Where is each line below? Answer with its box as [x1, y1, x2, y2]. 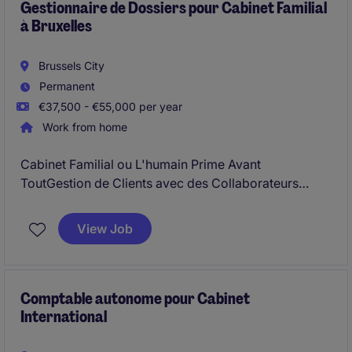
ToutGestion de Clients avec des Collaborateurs [20, 175, 299, 191]
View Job [77, 221, 133, 236]
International [20, 306, 107, 327]
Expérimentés [20, 194, 101, 210]
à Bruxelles [20, 16, 92, 36]
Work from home [39, 120, 127, 134]
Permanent [36, 79, 95, 93]
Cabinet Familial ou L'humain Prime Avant [20, 156, 261, 172]
